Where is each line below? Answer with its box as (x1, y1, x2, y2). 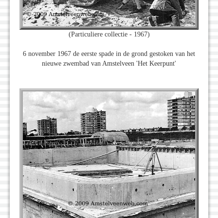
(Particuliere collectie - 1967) (68, 31, 150, 38)
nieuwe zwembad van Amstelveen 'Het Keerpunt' (42, 60, 176, 68)
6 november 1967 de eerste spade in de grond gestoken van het (23, 50, 195, 58)
